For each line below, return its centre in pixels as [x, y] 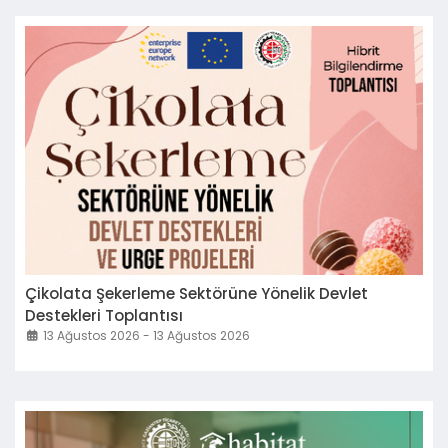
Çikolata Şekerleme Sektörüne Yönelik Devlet [196, 293]
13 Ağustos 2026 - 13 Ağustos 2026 [146, 335]
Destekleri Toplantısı [104, 315]
